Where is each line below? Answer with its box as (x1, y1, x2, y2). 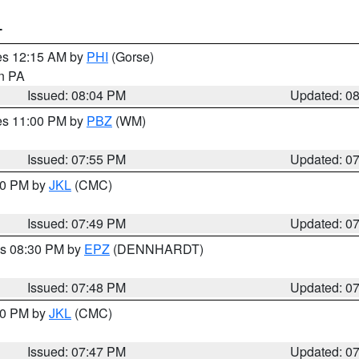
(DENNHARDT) (110, 240, 204, 258)
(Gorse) (108, 47, 154, 66)
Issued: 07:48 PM (27, 278, 127, 296)
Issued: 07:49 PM (27, 214, 127, 232)
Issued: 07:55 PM (27, 150, 127, 168)
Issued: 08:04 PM (27, 86, 127, 104)
